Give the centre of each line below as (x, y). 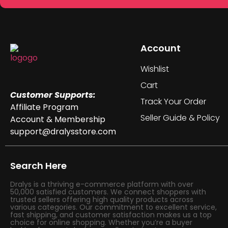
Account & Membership (58, 119)
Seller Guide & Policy (180, 118)
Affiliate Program (44, 107)
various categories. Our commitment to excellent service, (113, 207)
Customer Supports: (53, 95)
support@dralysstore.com (63, 132)
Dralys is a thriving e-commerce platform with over (102, 184)
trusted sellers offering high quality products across (102, 199)
